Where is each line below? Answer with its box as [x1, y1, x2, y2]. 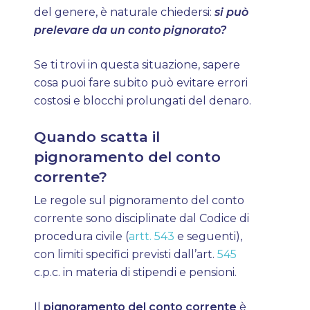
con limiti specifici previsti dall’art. [34, 248, 218, 261]
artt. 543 [129, 230, 175, 243]
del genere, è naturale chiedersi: [34, 6, 215, 19]
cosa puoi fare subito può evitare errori [34, 76, 248, 89]
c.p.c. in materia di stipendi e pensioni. [34, 266, 237, 279]
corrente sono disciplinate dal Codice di [34, 212, 250, 225]
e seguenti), [174, 230, 243, 243]
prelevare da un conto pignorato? [34, 24, 227, 37]
